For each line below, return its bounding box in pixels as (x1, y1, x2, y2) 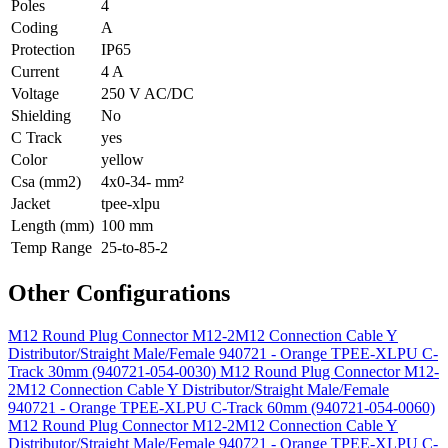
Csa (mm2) (11, 172, 81, 190)
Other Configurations (8, 279, 230, 306)
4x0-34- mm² (101, 172, 184, 190)
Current (11, 62, 59, 80)
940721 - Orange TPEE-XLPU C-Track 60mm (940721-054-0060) (8, 398, 435, 416)
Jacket (11, 194, 50, 212)
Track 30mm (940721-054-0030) (8, 362, 220, 380)
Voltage (11, 84, 59, 102)
